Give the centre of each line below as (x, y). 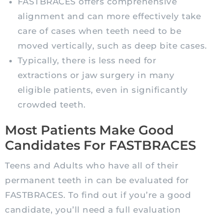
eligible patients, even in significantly (103, 90)
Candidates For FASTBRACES (100, 146)
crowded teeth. (52, 105)
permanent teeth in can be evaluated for (97, 180)
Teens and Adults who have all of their (92, 166)
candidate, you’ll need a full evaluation (93, 210)
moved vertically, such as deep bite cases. (112, 46)
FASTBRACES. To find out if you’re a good (98, 195)
